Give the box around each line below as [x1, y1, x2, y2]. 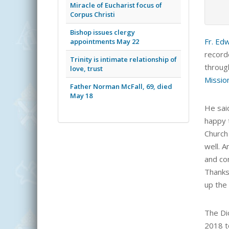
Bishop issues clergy [70, 27, 135, 37]
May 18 [70, 90, 93, 100]
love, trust [70, 63, 103, 73]
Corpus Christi [70, 9, 115, 19]
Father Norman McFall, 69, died [70, 81, 172, 91]
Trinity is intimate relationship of [70, 54, 177, 64]
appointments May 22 [70, 36, 139, 46]
